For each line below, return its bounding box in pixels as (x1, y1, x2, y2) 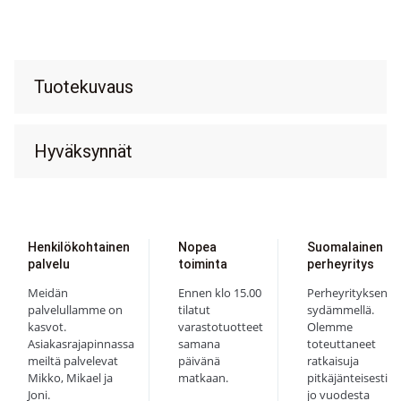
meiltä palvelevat (28, 352, 118, 369)
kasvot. (28, 318, 66, 335)
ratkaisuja (307, 352, 359, 369)
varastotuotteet (178, 318, 263, 335)
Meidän (28, 284, 68, 301)
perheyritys (307, 256, 374, 271)
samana (178, 335, 220, 352)
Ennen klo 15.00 (178, 284, 261, 301)
